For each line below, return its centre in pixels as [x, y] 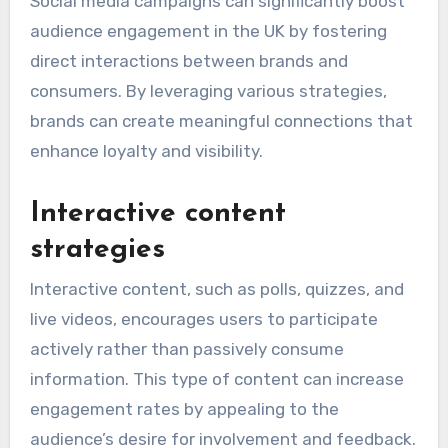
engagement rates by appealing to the [184, 409]
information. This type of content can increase [216, 379]
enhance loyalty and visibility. [146, 150]
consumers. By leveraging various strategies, [208, 90]
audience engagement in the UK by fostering [208, 30]
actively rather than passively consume [186, 349]
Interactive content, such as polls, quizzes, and [216, 289]
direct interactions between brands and [188, 60]
